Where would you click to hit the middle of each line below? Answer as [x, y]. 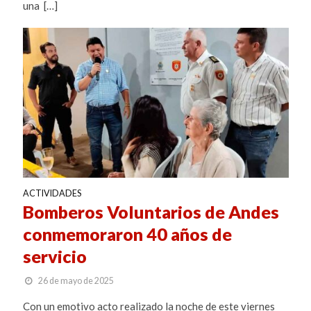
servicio [54, 256]
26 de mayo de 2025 [76, 280]
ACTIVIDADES [52, 193]
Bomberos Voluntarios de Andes [151, 211]
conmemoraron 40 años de [127, 234]
